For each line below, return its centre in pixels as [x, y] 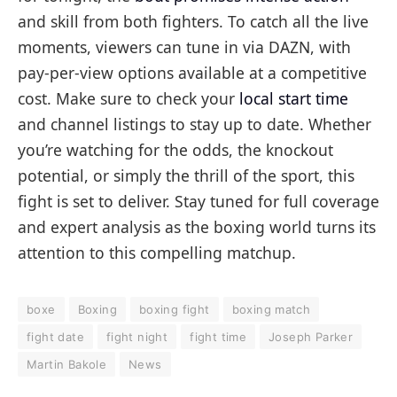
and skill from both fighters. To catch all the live [193, 21]
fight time [218, 336]
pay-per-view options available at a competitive [192, 72]
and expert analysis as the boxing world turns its [197, 226]
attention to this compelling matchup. [157, 252]
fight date [55, 336]
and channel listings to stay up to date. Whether [195, 124]
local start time [294, 98]
